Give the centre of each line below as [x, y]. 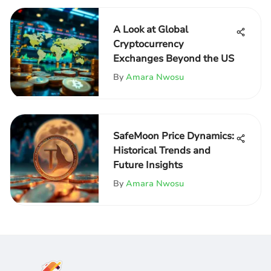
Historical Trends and [162, 151]
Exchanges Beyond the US [174, 59]
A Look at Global [151, 30]
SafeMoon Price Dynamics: [174, 136]
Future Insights [148, 165]
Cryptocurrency [149, 44]
